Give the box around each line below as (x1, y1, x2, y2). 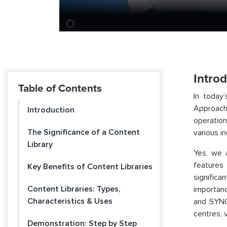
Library (27, 139, 53, 149)
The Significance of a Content (27, 127, 140, 137)
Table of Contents (18, 82, 102, 95)
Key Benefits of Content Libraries (27, 162, 153, 172)
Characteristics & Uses (27, 196, 112, 206)
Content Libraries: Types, (27, 184, 121, 194)
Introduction (27, 105, 74, 115)
